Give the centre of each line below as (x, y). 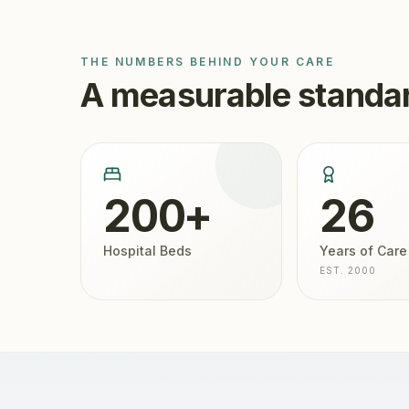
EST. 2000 (347, 270)
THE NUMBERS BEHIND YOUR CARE (208, 62)
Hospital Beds (147, 251)
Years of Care (363, 251)
